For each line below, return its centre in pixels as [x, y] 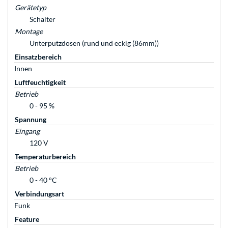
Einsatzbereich [38, 57]
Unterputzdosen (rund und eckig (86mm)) [94, 43]
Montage [29, 32]
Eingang [27, 131]
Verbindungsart [39, 194]
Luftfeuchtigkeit [40, 82]
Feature [27, 219]
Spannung [31, 120]
